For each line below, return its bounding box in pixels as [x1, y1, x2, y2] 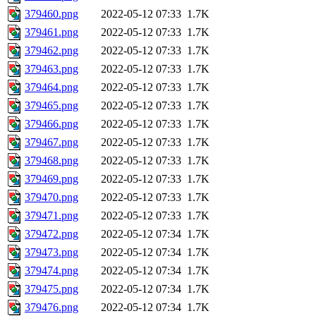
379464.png [25, 81, 78, 94]
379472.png [25, 228, 78, 241]
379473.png [25, 246, 78, 259]
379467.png [25, 136, 78, 149]
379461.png [25, 26, 78, 39]
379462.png [25, 44, 78, 57]
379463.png [25, 63, 78, 75]
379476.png [25, 301, 78, 314]
